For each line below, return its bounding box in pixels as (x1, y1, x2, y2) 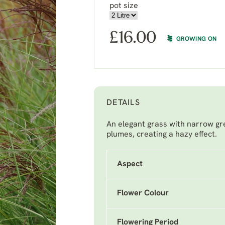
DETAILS (106, 99, 140, 107)
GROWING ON (176, 36, 217, 42)
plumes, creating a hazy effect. (106, 131, 219, 139)
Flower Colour (117, 189, 169, 197)
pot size (109, 2, 138, 10)
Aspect (117, 160, 143, 168)
